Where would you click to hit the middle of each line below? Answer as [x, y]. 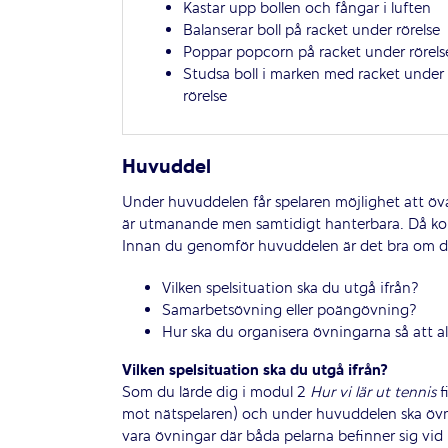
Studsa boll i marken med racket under [313, 75]
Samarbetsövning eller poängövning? [289, 311]
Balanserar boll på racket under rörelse [311, 31]
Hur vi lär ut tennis [372, 393]
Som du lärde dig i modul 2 [215, 393]
